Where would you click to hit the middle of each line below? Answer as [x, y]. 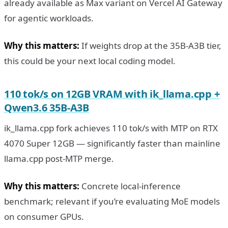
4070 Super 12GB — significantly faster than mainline [112, 143]
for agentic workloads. [49, 18]
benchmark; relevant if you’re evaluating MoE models [112, 201]
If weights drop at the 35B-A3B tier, [150, 45]
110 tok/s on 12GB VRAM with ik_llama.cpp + [112, 94]
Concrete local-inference [130, 186]
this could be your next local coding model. [90, 61]
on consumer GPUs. [44, 216]
